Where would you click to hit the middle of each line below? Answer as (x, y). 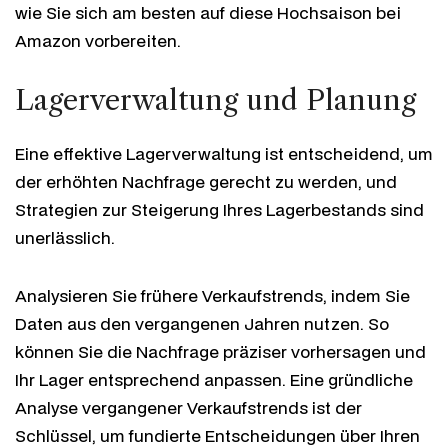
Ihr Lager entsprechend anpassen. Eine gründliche (214, 379)
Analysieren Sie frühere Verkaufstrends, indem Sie (212, 295)
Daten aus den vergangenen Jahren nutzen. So (202, 323)
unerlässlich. (65, 237)
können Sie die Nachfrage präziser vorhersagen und (220, 351)
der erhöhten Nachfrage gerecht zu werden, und (206, 181)
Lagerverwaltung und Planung (215, 99)
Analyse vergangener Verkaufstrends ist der (188, 407)
